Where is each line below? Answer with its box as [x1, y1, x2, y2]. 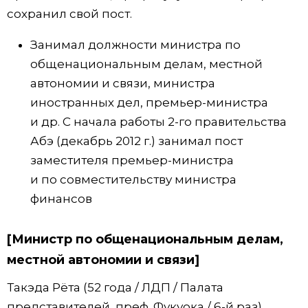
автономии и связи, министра [30, 76, 215, 90]
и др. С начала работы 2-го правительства [30, 114, 287, 129]
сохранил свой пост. [7, 6, 132, 21]
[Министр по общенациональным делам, [7, 231, 283, 247]
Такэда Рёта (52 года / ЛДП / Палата [7, 280, 223, 294]
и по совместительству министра [30, 172, 236, 186]
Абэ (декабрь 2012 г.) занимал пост [30, 133, 243, 148]
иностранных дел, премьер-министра [30, 95, 268, 109]
